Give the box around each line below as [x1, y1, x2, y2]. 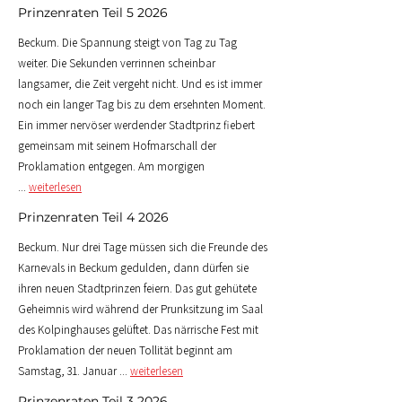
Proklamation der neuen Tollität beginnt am [18, 343, 232, 358]
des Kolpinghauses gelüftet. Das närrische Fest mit [18, 322, 258, 337]
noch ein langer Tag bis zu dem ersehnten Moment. [18, 97, 266, 112]
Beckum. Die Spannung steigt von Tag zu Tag [18, 35, 237, 50]
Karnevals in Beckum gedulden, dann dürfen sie [18, 260, 249, 275]
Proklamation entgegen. [18, 159, 138, 174]
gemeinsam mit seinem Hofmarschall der [18, 138, 216, 153]
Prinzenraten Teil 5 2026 [18, 4, 168, 21]
